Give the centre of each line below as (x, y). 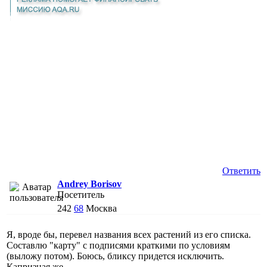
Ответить (241, 170)
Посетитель (81, 194)
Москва (101, 208)
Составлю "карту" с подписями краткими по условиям (118, 245)
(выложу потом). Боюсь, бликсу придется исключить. (115, 256)
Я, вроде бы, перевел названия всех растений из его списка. (129, 234)
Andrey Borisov (89, 184)
